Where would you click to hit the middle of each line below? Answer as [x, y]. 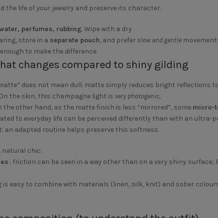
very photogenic [137, 96]
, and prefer [118, 40]
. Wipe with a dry [107, 29]
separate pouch [74, 40]
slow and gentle [159, 40]
